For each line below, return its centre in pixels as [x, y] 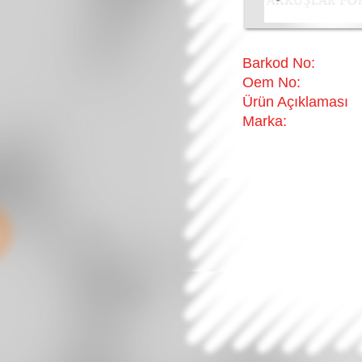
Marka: [265, 121]
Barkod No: [279, 63]
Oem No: [271, 82]
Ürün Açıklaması [295, 102]
